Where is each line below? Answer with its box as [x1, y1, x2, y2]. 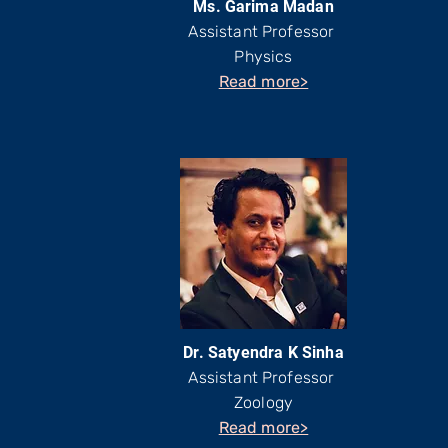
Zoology [233, 393, 294, 412]
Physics [234, 47, 293, 66]
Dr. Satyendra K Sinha [183, 343, 344, 362]
